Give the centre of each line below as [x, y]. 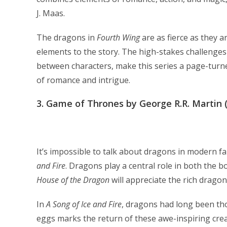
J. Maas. [51, 13]
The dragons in [67, 37]
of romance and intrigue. [83, 80]
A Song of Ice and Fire [84, 204]
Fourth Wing [118, 37]
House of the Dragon [73, 180]
